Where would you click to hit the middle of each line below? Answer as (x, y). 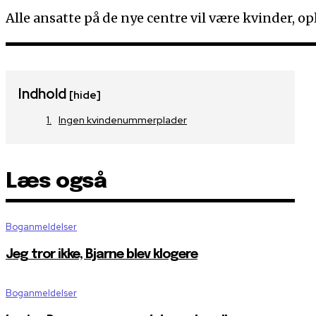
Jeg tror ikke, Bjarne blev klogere (102, 255)
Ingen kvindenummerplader (123, 120)
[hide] (85, 96)
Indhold (44, 94)
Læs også (56, 182)
